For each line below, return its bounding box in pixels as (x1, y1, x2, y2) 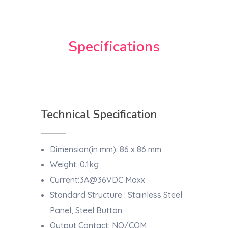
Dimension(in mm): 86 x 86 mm (49, 144, 161, 154)
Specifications (68, 37, 160, 57)
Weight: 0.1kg (49, 159, 99, 169)
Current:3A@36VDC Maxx (49, 174, 145, 185)
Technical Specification (41, 106, 157, 122)
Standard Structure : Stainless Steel (49, 189, 182, 200)
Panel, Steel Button (49, 205, 122, 215)
